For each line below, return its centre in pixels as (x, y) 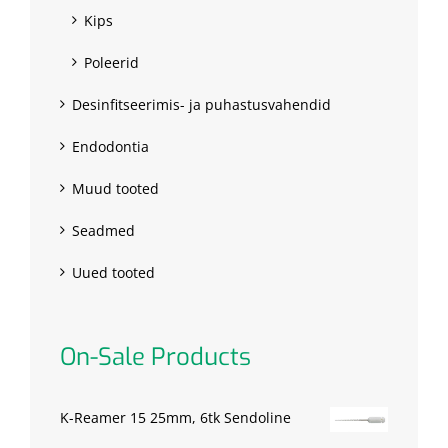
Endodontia (110, 147)
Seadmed (103, 231)
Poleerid (111, 63)
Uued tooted (113, 273)
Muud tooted (115, 189)
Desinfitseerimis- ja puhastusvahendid (201, 105)
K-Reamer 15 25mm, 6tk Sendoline (175, 418)
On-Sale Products (155, 357)
